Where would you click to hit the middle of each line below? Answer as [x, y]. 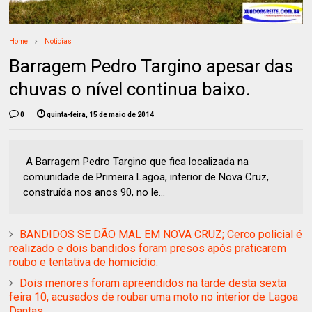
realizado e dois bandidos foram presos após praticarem [148, 248]
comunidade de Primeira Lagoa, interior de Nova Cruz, [146, 177]
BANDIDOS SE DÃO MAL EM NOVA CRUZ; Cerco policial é [161, 234]
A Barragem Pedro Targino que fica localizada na [136, 161]
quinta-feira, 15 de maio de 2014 [101, 114]
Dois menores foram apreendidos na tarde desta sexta [153, 283]
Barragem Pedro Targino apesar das [151, 66]
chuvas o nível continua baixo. [130, 89]
